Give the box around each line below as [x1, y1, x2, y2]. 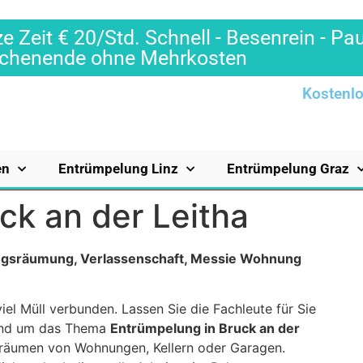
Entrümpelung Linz [58, 160, 178, 177]
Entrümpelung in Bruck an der [110, 320, 300, 337]
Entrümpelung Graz [227, 160, 349, 177]
